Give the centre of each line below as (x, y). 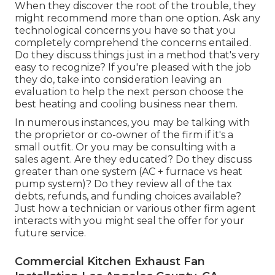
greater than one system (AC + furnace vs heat (129, 172)
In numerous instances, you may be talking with (132, 123)
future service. (50, 233)
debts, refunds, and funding (83, 196)
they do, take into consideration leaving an (118, 80)
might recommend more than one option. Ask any (137, 18)
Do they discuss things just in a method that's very (137, 55)
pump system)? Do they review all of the (116, 184)
